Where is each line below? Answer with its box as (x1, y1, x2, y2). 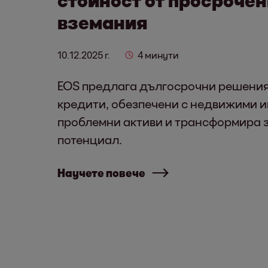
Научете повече (57, 166, 145, 179)
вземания (57, 11, 147, 33)
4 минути (138, 48, 179, 60)
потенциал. (57, 132, 122, 147)
